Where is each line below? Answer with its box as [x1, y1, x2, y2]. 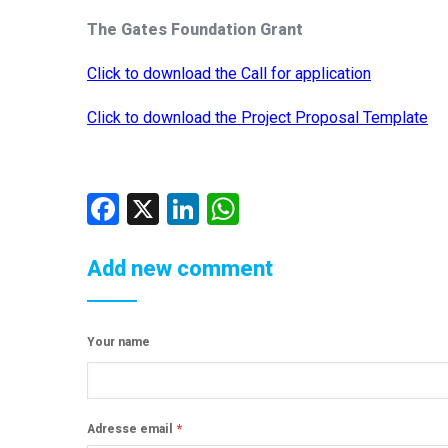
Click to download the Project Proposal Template [87, 107, 428, 127]
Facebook [119, 197, 188, 217]
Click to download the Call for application [87, 63, 371, 83]
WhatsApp [239, 197, 311, 217]
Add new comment [87, 255, 273, 281]
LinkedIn [199, 197, 259, 217]
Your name [87, 334, 150, 349]
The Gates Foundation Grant [87, 19, 303, 39]
